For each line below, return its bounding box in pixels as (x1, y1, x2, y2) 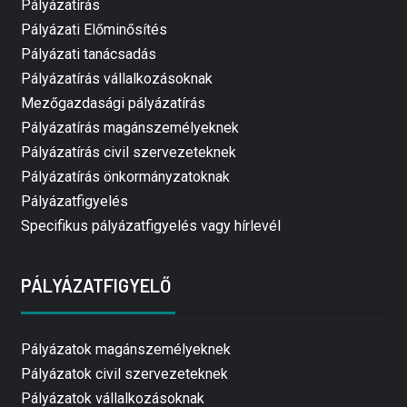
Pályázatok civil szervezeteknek (20, 365, 228, 383)
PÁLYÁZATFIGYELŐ (20, 274, 171, 297)
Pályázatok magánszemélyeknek (20, 341, 231, 359)
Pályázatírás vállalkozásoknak (20, 70, 213, 88)
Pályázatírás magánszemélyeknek (20, 119, 239, 137)
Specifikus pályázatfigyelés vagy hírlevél (20, 217, 281, 235)
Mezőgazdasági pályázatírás (20, 94, 205, 113)
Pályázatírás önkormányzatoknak (20, 168, 230, 186)
